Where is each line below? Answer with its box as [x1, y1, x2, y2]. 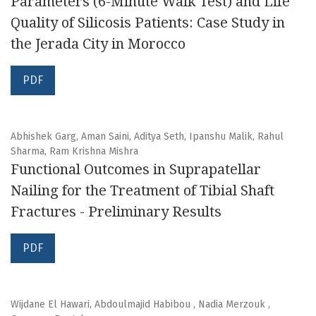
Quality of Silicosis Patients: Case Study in [11, 14, 285, 32]
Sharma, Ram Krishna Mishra [11, 145, 138, 158]
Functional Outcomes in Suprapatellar [11, 161, 261, 178]
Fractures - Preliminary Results [11, 203, 221, 221]
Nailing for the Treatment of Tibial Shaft [11, 182, 274, 200]
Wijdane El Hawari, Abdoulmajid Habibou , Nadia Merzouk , [11, 298, 270, 311]
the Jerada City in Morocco [11, 35, 186, 53]
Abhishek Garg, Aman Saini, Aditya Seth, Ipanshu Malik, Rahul [11, 130, 284, 143]
